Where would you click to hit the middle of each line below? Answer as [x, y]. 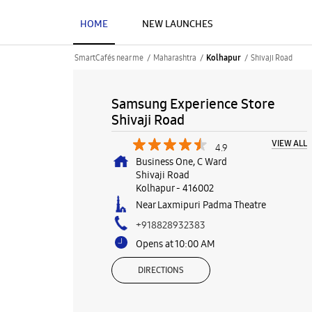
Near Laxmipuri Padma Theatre [201, 205]
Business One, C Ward [181, 162]
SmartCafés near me [109, 58]
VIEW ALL [289, 143]
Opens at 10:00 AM [175, 244]
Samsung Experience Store [193, 104]
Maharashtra [174, 58]
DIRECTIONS [161, 270]
